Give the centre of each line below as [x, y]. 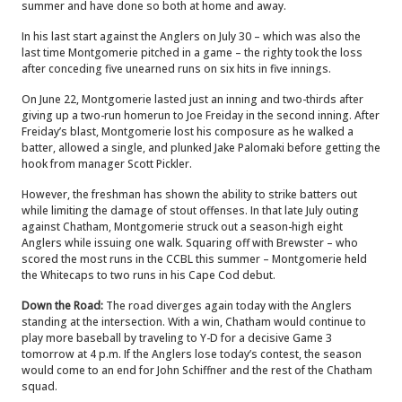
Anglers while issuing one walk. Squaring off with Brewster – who [190, 243]
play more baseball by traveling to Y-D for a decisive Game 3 [177, 338]
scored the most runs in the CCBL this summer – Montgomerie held [194, 259]
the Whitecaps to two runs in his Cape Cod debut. [149, 275]
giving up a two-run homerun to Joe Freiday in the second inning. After [201, 115]
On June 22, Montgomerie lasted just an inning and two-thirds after [192, 99]
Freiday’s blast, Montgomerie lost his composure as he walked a [188, 131]
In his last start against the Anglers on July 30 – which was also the [191, 36]
